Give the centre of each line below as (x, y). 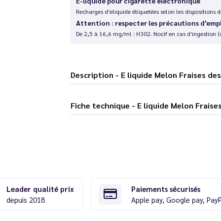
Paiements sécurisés (166, 188)
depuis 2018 (25, 199)
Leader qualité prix (40, 188)
